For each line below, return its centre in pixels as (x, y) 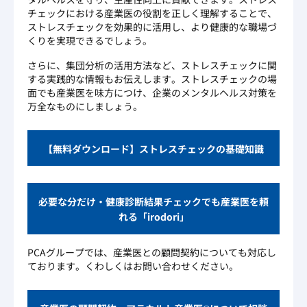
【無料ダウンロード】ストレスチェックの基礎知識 (153, 149)
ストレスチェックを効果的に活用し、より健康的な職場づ (152, 26)
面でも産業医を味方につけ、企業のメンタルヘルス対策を (152, 92)
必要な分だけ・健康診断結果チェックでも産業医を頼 (153, 202)
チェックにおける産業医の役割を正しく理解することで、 (152, 13)
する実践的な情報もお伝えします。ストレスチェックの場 (152, 78)
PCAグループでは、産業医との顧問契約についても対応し (152, 252)
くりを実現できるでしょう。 (90, 40)
